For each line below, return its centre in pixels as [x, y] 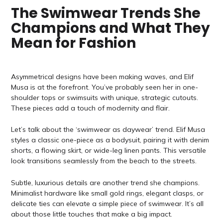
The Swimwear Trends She [106, 13]
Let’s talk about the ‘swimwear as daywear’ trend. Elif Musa [108, 130]
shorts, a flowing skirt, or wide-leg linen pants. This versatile [108, 151]
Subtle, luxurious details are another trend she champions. [105, 182]
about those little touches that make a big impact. [91, 214]
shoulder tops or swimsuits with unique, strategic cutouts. [104, 97]
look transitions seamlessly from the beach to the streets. [104, 161]
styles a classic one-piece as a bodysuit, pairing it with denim [110, 140]
